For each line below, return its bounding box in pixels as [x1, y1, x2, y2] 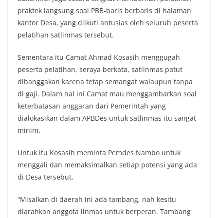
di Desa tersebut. [18, 172, 73, 182]
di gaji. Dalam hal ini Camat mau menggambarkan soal [18, 89, 197, 99]
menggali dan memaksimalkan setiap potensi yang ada [18, 160, 197, 170]
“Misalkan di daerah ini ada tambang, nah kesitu [18, 195, 176, 204]
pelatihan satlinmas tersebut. [18, 30, 114, 40]
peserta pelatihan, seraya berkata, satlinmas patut [18, 65, 182, 74]
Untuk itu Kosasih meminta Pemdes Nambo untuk [18, 148, 181, 158]
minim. [18, 126, 40, 135]
